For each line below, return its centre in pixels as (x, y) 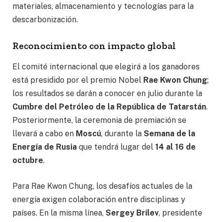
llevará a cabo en (44, 134)
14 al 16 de (175, 147)
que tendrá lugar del (116, 147)
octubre (28, 161)
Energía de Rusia (45, 147)
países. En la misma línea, (59, 213)
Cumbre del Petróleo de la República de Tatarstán (109, 107)
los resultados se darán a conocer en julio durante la (107, 94)
